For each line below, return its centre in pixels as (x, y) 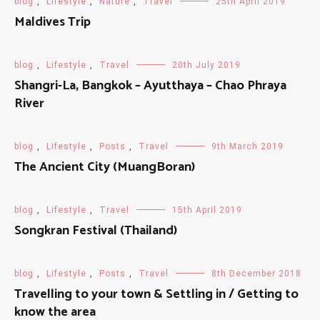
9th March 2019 (247, 146)
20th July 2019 (206, 65)
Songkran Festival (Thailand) (96, 231)
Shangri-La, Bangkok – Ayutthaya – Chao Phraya (150, 86)
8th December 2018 (256, 274)
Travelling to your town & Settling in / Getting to (156, 294)
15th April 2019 (207, 210)
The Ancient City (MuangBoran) (105, 167)
